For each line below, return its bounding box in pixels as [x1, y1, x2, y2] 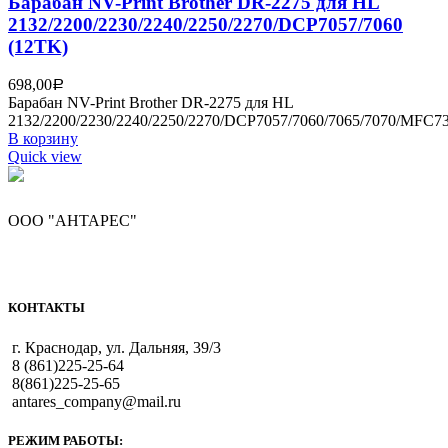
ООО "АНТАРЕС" [8, 212, 137, 230]
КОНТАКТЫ [8, 300, 85, 316]
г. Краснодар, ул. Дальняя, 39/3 [12, 338, 221, 356]
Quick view [8, 148, 82, 166]
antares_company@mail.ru [12, 392, 181, 410]
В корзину [8, 130, 78, 148]
